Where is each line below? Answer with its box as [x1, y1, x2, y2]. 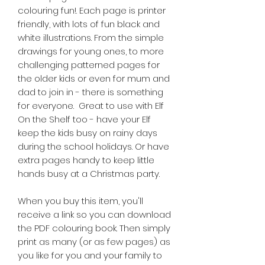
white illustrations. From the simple [18, 31, 164, 44]
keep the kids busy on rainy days [18, 127, 157, 140]
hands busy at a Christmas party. [18, 167, 160, 180]
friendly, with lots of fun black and [18, 18, 160, 31]
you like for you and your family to [18, 249, 162, 262]
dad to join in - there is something [18, 86, 163, 99]
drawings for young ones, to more [18, 45, 164, 58]
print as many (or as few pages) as [18, 235, 170, 248]
